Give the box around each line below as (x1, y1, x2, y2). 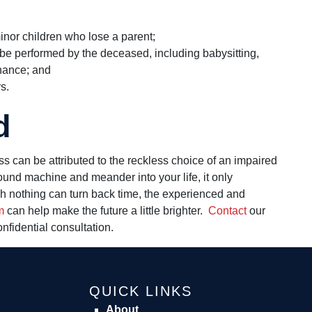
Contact (208, 204, 247, 217)
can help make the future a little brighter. (4, 204, 208, 217)
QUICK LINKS (88, 283, 192, 299)
